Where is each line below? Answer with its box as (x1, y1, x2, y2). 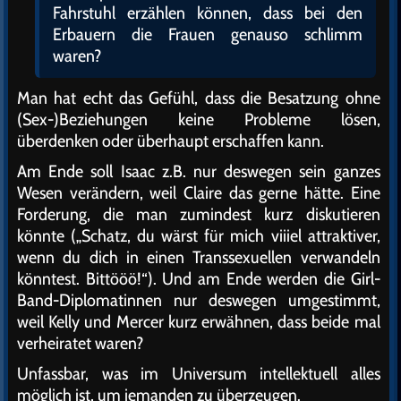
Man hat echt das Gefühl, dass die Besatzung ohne (17, 86, 380, 108)
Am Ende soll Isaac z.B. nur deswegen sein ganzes (17, 159, 380, 182)
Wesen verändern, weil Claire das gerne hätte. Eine (17, 181, 380, 203)
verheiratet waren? (17, 331, 144, 354)
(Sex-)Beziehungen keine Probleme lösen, (17, 107, 380, 130)
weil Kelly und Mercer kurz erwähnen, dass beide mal (17, 310, 380, 332)
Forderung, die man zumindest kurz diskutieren (17, 202, 380, 225)
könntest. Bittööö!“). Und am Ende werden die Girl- (17, 267, 380, 289)
